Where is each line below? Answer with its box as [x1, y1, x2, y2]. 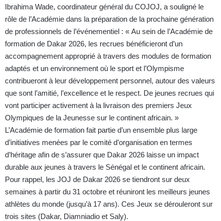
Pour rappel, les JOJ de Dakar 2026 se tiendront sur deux [5, 175, 190, 184]
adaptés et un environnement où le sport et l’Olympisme [5, 64, 184, 73]
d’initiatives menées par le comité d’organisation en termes [5, 138, 192, 147]
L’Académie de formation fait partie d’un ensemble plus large [5, 126, 197, 135]
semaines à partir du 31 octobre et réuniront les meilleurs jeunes [5, 187, 210, 196]
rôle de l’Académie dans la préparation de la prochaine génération [5, 15, 214, 24]
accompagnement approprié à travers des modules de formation [5, 52, 211, 61]
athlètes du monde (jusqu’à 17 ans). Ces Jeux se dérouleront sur [5, 200, 213, 209]
